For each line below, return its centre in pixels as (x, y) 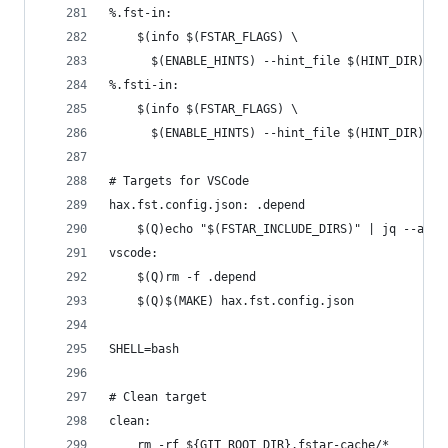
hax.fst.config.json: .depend (207, 205)
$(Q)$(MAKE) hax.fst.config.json (245, 301)
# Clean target (158, 397)
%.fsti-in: (144, 85)
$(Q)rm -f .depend (196, 277)
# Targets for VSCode (179, 181)
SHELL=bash (144, 349)
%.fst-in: (140, 13)
